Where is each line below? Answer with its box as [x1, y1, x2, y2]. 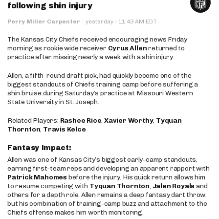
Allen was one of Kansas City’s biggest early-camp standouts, [7, 155, 197, 164]
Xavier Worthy [104, 116, 153, 125]
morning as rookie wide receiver [7, 44, 108, 52]
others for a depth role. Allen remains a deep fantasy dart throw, [7, 191, 207, 199]
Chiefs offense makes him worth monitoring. [7, 208, 144, 217]
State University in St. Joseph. [7, 98, 99, 106]
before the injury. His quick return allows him [67, 173, 205, 181]
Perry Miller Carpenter [7, 18, 80, 25]
